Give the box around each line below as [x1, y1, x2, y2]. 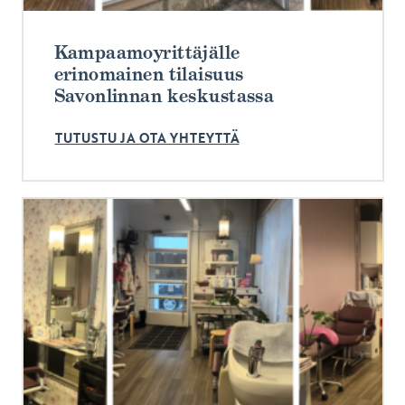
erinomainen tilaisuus [53, 61, 244, 86]
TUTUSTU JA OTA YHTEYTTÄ [54, 129, 240, 148]
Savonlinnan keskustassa [53, 83, 275, 108]
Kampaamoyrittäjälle [53, 40, 240, 64]
